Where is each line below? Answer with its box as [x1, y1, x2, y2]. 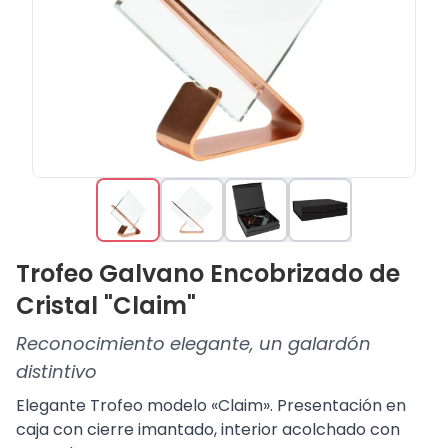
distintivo [16, 359, 97, 384]
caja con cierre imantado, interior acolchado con [16, 418, 400, 441]
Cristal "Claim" [16, 289, 196, 322]
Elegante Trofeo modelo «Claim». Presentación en [16, 394, 406, 417]
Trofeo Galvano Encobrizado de [16, 257, 400, 290]
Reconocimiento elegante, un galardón [16, 331, 371, 356]
